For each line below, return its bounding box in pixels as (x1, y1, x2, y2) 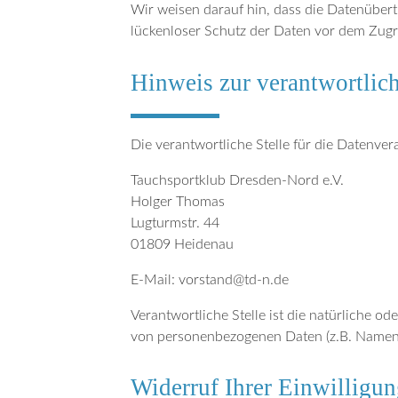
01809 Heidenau (131, 237, 234, 252)
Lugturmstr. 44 (131, 216, 219, 231)
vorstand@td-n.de (179, 273, 289, 288)
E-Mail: (131, 273, 179, 288)
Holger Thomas (131, 195, 225, 210)
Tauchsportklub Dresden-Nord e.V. (131, 173, 344, 188)
